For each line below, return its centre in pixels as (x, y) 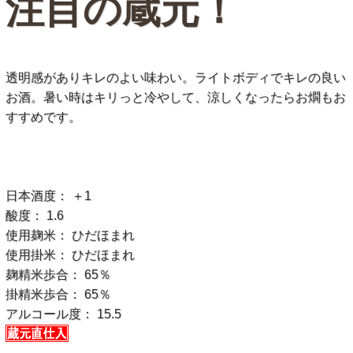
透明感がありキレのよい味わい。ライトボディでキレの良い (175, 78)
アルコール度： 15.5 (63, 314)
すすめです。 (43, 117)
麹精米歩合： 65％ (58, 275)
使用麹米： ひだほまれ (70, 236)
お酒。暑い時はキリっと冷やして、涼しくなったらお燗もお (175, 98)
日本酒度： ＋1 (48, 196)
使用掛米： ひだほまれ (70, 255)
